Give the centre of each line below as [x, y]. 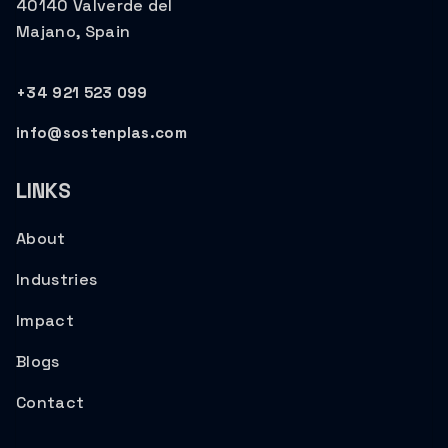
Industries [57, 279]
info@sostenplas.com [102, 132]
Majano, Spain [73, 31]
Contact [50, 402]
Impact [45, 320]
